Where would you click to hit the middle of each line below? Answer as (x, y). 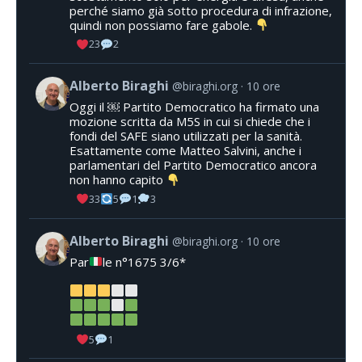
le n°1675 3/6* (145, 261)
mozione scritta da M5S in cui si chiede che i (190, 122)
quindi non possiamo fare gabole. (162, 25)
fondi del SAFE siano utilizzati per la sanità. (186, 136)
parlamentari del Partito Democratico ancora (193, 165)
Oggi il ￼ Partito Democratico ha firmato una (194, 107)
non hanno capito (118, 180)
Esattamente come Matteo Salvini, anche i (185, 151)
